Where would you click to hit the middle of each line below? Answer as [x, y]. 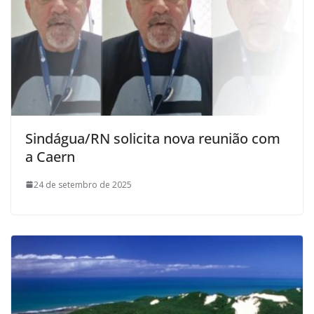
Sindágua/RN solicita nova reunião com [153, 138]
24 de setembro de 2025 [83, 184]
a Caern [50, 156]
